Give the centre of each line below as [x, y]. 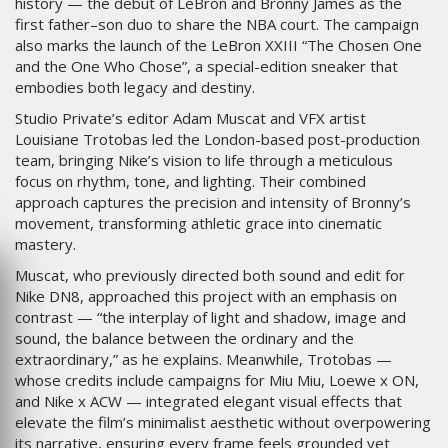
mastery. [45, 244]
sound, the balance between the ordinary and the [184, 338]
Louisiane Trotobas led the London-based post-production [217, 139]
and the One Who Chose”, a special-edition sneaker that [206, 66]
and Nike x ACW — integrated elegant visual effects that [208, 401]
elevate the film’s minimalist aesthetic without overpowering [223, 422]
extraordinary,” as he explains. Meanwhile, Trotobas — [203, 359]
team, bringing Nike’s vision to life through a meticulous [204, 160]
